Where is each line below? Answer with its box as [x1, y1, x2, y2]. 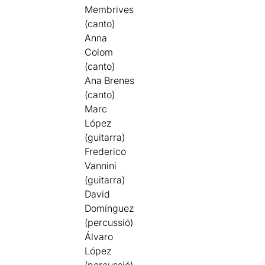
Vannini [85, 160, 117, 172]
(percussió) [85, 216, 134, 228]
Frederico [85, 146, 127, 157]
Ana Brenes [85, 75, 135, 86]
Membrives [85, 4, 134, 15]
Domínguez [85, 202, 135, 214]
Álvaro [85, 231, 114, 243]
